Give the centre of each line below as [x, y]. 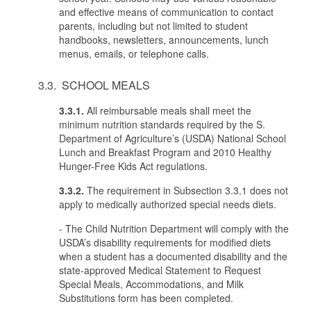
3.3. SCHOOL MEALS [94, 85]
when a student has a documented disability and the [173, 256]
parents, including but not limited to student [153, 26]
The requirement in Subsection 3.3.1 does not [186, 190]
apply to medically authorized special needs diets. [168, 204]
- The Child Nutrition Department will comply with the [174, 228]
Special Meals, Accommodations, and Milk [151, 284]
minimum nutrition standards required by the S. [162, 124]
